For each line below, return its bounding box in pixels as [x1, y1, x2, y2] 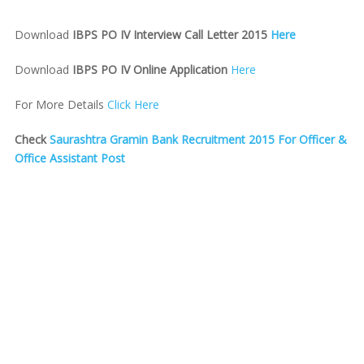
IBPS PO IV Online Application [71, 62, 227, 77]
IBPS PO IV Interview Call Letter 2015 [71, 27, 271, 42]
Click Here [106, 97, 159, 112]
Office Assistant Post [14, 150, 125, 166]
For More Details [14, 97, 107, 112]
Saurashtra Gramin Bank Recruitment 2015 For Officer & [49, 132, 347, 147]
